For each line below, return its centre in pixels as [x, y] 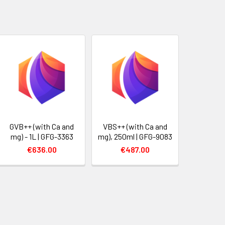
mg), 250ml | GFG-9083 [135, 136]
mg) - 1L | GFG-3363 [42, 136]
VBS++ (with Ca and [135, 126]
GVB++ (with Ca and [42, 126]
